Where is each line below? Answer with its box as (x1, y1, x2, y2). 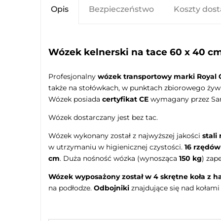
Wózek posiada (48, 94, 102, 104)
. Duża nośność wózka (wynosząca (60, 153, 179, 163)
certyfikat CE (102, 94, 148, 104)
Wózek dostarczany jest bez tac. (48, 112, 158, 122)
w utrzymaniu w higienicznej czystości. (48, 142, 184, 151)
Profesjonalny (48, 72, 96, 81)
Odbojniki (94, 183, 129, 192)
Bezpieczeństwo (89, 4, 154, 14)
